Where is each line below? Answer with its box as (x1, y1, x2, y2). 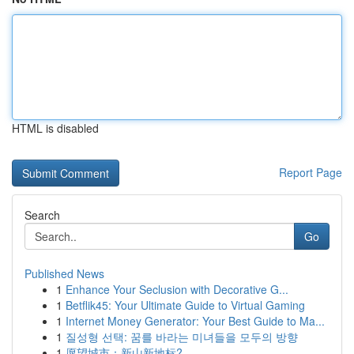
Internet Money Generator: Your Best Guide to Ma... (66, 313, 325, 329)
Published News (24, 265, 104, 281)
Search (24, 207, 60, 223)
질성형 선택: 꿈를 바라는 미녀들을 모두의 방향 (66, 329, 298, 345)
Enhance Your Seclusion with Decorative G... (66, 281, 288, 297)
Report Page (279, 164, 342, 180)
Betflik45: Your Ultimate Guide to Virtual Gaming (66, 297, 305, 313)
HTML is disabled (12, 120, 99, 136)
